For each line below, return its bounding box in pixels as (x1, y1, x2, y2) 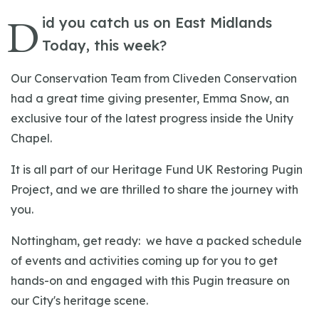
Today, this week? (42, 36, 167, 54)
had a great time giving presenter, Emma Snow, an (11, 91, 289, 105)
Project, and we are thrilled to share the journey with (11, 182, 298, 197)
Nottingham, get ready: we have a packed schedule (11, 234, 302, 248)
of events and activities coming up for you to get (11, 253, 278, 268)
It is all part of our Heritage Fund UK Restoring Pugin (11, 162, 303, 177)
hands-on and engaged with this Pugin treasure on (11, 273, 290, 288)
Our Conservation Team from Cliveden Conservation (11, 71, 297, 85)
